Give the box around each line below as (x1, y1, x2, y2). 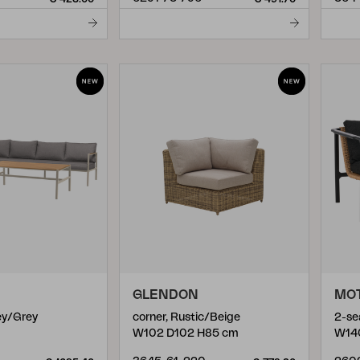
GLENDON (133, 288, 198, 301)
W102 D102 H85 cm (133, 328, 239, 339)
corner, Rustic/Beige (133, 312, 240, 323)
